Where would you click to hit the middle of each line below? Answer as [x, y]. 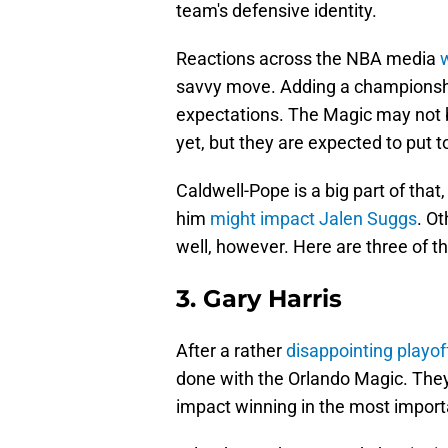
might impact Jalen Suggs [313, 219]
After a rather [231, 351]
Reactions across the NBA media [308, 59]
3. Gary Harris [259, 299]
